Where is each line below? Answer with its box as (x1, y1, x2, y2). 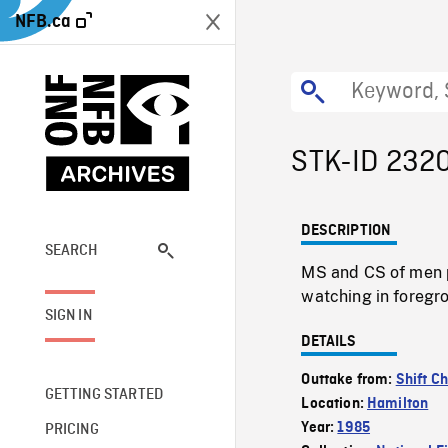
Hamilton (367, 396, 429, 412)
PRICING (44, 421, 99, 438)
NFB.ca (15, 12, 71, 31)
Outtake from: (301, 372, 396, 388)
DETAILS (301, 334, 357, 350)
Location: (301, 396, 368, 412)
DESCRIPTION (301, 223, 392, 239)
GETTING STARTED (44, 386, 164, 403)
